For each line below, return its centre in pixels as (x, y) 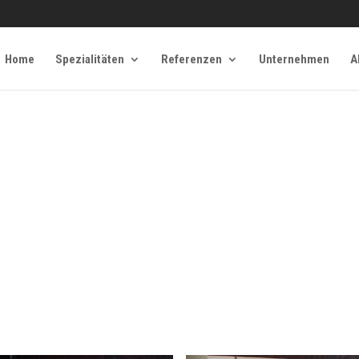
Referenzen (191, 59)
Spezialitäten (89, 59)
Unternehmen (294, 59)
